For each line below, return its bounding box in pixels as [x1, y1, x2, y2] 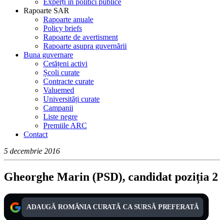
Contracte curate [43, 77, 94, 86]
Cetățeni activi [43, 59, 87, 68]
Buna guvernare [24, 51, 73, 59]
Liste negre [43, 112, 78, 121]
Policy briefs [43, 24, 82, 33]
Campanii [43, 104, 73, 112]
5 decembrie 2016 [4, 147, 60, 156]
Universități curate [43, 95, 100, 104]
